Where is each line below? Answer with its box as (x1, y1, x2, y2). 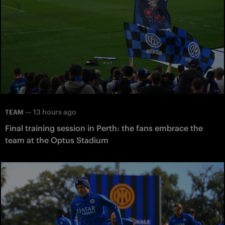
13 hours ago (33, 107, 76, 117)
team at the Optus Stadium (5, 135, 108, 145)
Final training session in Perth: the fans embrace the (5, 123, 203, 133)
